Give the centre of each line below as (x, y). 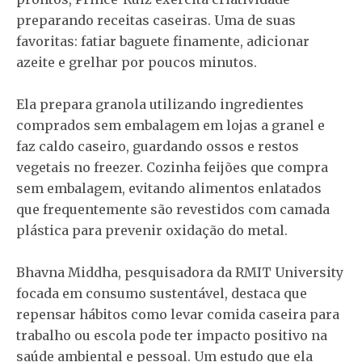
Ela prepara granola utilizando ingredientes (160, 104)
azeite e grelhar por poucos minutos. (137, 62)
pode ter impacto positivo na (232, 335)
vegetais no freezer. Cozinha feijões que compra (172, 167)
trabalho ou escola (76, 335)
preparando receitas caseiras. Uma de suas (156, 20)
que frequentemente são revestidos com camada (173, 209)
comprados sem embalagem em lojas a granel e (170, 125)
